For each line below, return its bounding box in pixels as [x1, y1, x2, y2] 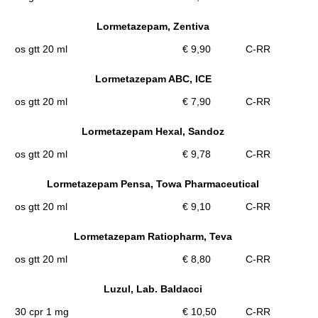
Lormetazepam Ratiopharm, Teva [74, 230, 232, 242]
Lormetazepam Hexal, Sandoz [82, 125, 224, 137]
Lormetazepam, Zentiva [97, 20, 209, 32]
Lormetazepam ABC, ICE [94, 72, 212, 84]
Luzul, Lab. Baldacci [104, 283, 202, 295]
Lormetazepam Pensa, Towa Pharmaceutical [47, 177, 259, 190]
